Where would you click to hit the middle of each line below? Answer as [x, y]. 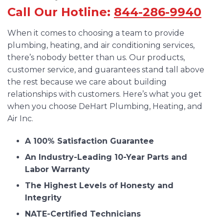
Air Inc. [20, 119]
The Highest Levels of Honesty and [99, 185]
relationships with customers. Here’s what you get [105, 94]
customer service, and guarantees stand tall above [106, 70]
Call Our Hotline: [61, 12]
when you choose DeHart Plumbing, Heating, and [105, 107]
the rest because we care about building [87, 82]
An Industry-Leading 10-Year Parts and [106, 157]
